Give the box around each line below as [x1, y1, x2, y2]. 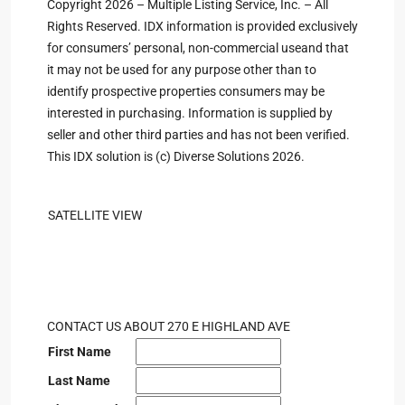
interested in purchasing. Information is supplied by [47, 106, 333, 120]
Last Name [48, 373, 110, 388]
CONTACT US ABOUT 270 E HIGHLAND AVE [47, 319, 290, 334]
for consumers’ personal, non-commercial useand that [47, 41, 349, 55]
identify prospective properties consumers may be [47, 84, 325, 99]
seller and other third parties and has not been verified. [47, 127, 350, 142]
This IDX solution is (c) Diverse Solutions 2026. [47, 149, 305, 164]
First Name [48, 344, 111, 359]
